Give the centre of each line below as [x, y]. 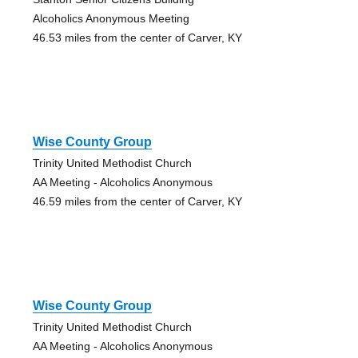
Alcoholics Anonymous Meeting [111, 19]
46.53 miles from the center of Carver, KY [137, 38]
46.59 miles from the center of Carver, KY [137, 202]
